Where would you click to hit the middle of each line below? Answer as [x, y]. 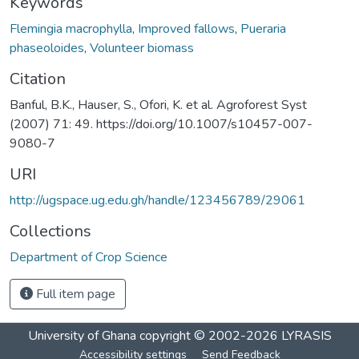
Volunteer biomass [142, 48]
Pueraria [263, 28]
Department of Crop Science [89, 257]
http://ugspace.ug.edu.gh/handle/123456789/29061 [157, 200]
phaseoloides [47, 48]
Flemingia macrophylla [71, 28]
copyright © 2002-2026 [208, 336]
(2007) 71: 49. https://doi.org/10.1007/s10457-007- [161, 124]
